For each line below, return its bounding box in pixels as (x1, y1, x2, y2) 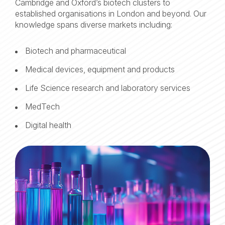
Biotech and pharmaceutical (25, 46, 126, 56)
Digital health (25, 120, 71, 130)
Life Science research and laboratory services (25, 83, 190, 93)
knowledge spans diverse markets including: (15, 20, 172, 30)
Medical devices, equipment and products (25, 64, 175, 74)
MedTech (25, 101, 60, 111)
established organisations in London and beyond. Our (15, 9, 206, 19)
